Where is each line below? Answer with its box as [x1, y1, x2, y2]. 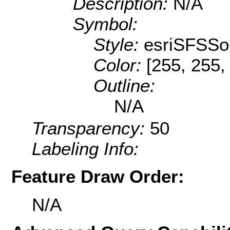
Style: [93, 34, 144, 55]
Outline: [93, 75, 155, 96]
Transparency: [32, 118, 150, 139]
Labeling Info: [32, 139, 139, 159]
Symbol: [73, 14, 138, 34]
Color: [93, 55, 146, 75]
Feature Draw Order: [11, 166, 184, 187]
